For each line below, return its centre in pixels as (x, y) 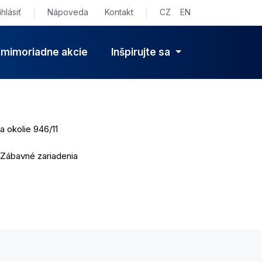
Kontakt (119, 12)
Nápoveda (68, 12)
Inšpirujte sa (142, 52)
